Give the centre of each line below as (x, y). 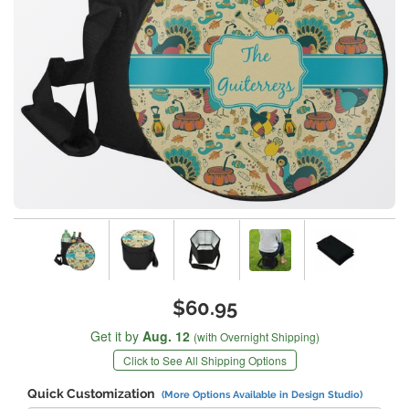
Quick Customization (92, 394)
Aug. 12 (166, 336)
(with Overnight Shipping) (256, 337)
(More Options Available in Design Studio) (262, 395)
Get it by (116, 336)
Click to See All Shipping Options (204, 361)
